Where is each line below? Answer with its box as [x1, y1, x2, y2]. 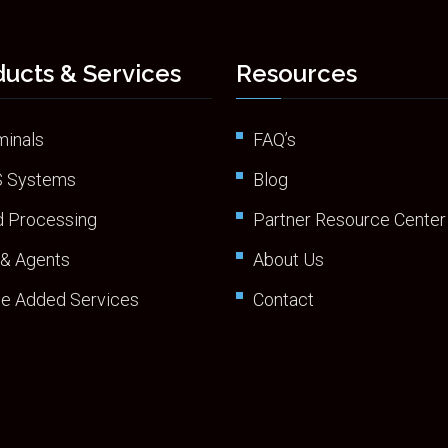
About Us [253, 248, 324, 270]
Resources [236, 58, 357, 88]
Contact [253, 288, 314, 310]
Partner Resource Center [253, 208, 446, 230]
